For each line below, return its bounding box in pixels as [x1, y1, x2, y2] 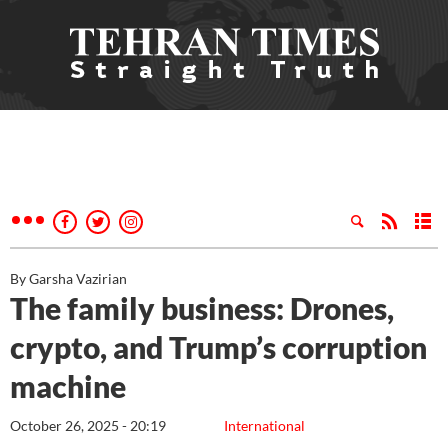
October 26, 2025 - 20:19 [10, 417, 166, 434]
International [224, 417, 305, 434]
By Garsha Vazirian [10, 270, 127, 287]
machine [10, 368, 126, 404]
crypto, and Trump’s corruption [10, 329, 427, 365]
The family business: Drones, [10, 290, 394, 326]
